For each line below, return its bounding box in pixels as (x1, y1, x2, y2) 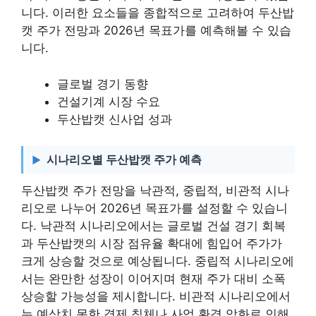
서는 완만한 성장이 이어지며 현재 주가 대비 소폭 (21, 272, 286, 286)
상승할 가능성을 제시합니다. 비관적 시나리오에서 (21, 289, 291, 303)
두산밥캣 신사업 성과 (57, 111, 172, 126)
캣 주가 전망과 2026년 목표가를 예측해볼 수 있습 (21, 23, 291, 37)
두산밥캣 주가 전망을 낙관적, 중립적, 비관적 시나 (21, 183, 289, 197)
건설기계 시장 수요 (57, 94, 160, 109)
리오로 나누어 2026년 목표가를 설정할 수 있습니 (21, 201, 288, 215)
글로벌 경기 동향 (57, 76, 148, 91)
